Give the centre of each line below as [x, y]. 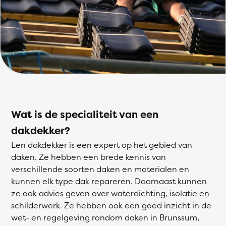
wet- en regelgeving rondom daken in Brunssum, [105, 217]
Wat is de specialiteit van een [85, 114]
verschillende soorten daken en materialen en [100, 169]
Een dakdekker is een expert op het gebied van [102, 145]
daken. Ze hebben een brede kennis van [89, 157]
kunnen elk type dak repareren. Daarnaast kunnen [109, 181]
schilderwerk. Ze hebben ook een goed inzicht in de [111, 205]
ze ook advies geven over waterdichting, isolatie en [110, 193]
